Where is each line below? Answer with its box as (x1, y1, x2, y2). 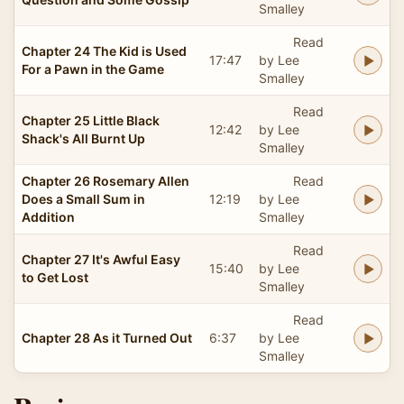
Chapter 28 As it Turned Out (22, 329, 192, 345)
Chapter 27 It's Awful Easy (22, 251, 180, 267)
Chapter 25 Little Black (22, 112, 160, 128)
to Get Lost (22, 269, 88, 285)
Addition (22, 208, 75, 225)
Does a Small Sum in (22, 190, 145, 207)
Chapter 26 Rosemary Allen (22, 172, 189, 188)
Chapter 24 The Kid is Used (22, 42, 187, 59)
